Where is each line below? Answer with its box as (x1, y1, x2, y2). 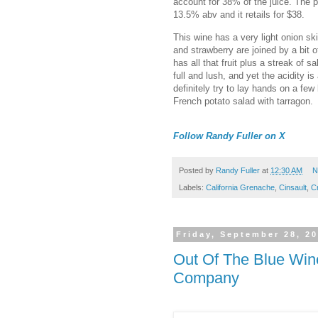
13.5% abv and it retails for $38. (173, 9, 305, 21)
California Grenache (206, 183, 275, 192)
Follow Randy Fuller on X (173, 130, 285, 141)
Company (173, 268, 239, 287)
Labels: (179, 183, 206, 192)
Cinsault (279, 183, 307, 192)
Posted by (179, 165, 216, 175)
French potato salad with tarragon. (173, 95, 316, 106)
